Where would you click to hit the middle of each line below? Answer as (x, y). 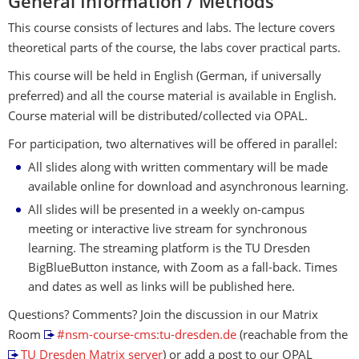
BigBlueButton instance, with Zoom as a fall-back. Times (183, 269)
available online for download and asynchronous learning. (188, 188)
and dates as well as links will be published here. (161, 288)
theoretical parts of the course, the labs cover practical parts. (174, 49)
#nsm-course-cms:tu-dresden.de (146, 336)
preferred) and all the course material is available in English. (172, 97)
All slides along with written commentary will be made (178, 169)
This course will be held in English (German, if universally (165, 77)
